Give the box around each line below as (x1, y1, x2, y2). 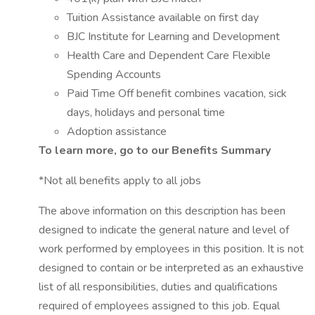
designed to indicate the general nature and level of (39, 222, 289, 238)
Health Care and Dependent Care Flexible (67, 48, 271, 63)
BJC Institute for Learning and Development (67, 29, 280, 44)
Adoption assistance (67, 124, 167, 139)
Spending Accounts (67, 67, 161, 82)
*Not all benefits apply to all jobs (39, 173, 201, 188)
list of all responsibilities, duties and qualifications (39, 279, 278, 295)
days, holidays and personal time (67, 105, 225, 120)
